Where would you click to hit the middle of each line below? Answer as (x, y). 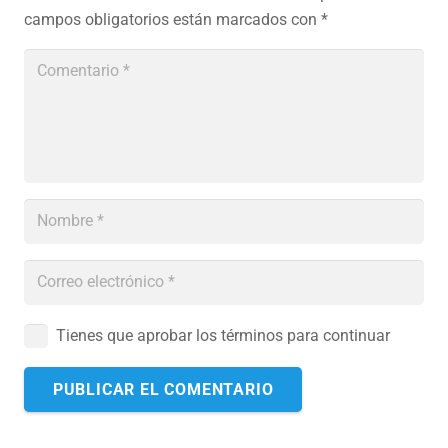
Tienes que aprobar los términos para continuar (223, 335)
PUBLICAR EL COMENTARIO (163, 389)
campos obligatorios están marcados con (172, 19)
